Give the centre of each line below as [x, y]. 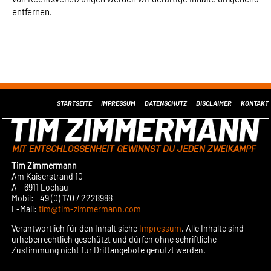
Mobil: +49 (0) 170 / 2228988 [62, 198]
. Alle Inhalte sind [213, 229]
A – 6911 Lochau [40, 188]
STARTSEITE [74, 103]
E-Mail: [25, 209]
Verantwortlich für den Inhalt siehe [76, 229]
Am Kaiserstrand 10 [47, 177]
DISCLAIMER [214, 103]
